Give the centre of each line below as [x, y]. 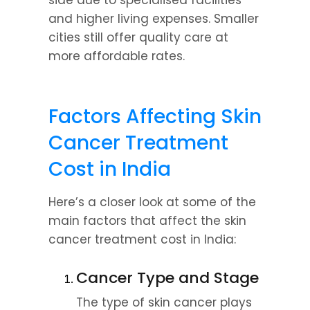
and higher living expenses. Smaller [154, 19]
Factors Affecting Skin [155, 117]
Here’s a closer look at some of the [152, 202]
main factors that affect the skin [147, 221]
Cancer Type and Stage [167, 278]
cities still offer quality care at [138, 37]
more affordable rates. [117, 56]
